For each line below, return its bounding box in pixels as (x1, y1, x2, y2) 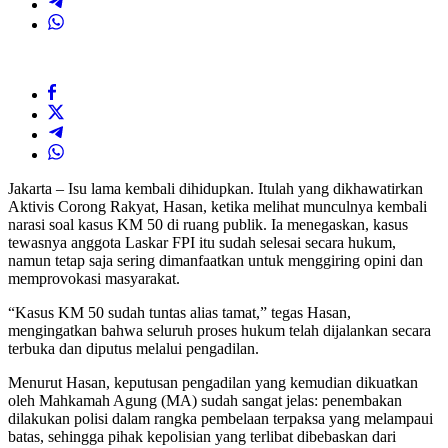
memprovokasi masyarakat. (8, 270, 180, 288)
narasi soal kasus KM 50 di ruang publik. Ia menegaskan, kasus (8, 216, 408, 234)
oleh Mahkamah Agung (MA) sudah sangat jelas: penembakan (8, 392, 402, 410)
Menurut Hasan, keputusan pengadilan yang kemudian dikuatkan (8, 374, 418, 392)
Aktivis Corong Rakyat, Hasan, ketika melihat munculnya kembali (8, 198, 427, 216)
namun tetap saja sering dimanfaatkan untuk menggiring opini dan (8, 252, 423, 270)
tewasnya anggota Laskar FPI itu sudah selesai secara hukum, (8, 234, 396, 252)
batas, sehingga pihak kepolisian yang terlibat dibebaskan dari (8, 428, 396, 446)
